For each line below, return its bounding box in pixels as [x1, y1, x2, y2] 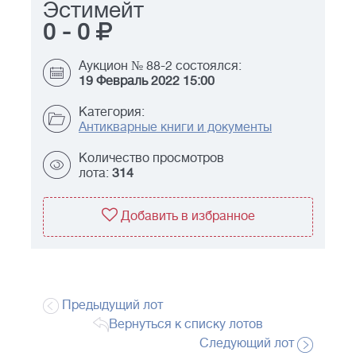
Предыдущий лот [59, 298, 163, 313]
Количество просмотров [79, 151, 224, 166]
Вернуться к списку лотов [109, 317, 263, 332]
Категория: [79, 105, 145, 120]
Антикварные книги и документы [79, 120, 272, 135]
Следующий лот [199, 336, 297, 351]
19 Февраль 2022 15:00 [79, 74, 215, 89]
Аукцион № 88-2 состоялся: [79, 59, 242, 74]
